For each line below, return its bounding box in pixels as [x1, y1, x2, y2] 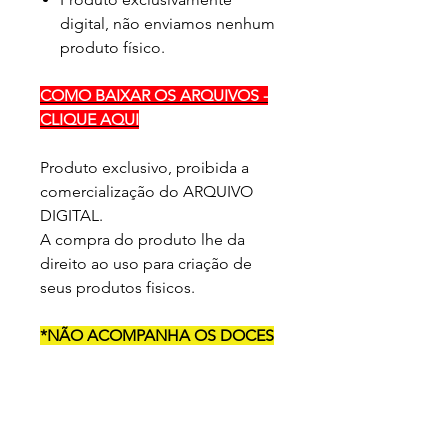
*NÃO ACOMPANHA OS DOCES [40, 325, 274, 345]
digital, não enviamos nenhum [60, 13, 275, 33]
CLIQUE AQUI [40, 109, 139, 129]
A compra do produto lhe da [40, 229, 245, 249]
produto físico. [60, 37, 165, 57]
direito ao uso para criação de [40, 253, 252, 273]
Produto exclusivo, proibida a [40, 157, 249, 177]
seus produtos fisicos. [40, 277, 195, 297]
